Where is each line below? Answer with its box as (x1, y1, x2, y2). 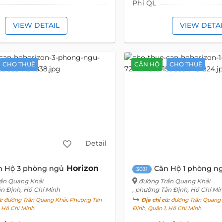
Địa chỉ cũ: (141, 196, 169, 203)
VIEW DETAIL (12, 21, 59, 30)
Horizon (66, 163, 99, 173)
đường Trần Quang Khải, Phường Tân (2, 196, 102, 203)
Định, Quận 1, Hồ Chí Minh (132, 205, 201, 212)
